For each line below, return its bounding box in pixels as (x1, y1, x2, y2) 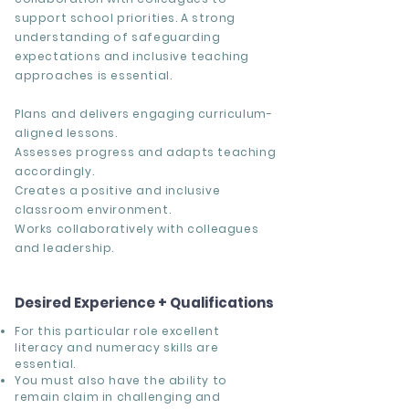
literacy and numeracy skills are (15, 340, 219, 355)
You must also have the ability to (15, 372, 227, 388)
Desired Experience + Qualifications (15, 293, 274, 312)
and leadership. (15, 240, 114, 256)
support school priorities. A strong (15, 10, 236, 26)
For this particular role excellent (15, 323, 220, 339)
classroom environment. (15, 202, 172, 217)
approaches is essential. (15, 68, 173, 83)
